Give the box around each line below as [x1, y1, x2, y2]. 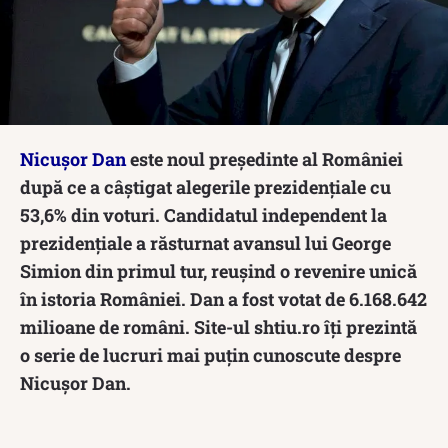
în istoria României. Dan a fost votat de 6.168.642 [20, 286, 427, 311]
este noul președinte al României [126, 146, 403, 171]
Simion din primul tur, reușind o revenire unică [20, 258, 417, 283]
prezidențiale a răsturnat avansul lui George [20, 230, 391, 255]
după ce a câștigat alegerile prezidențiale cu [20, 174, 391, 199]
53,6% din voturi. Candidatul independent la [20, 202, 387, 227]
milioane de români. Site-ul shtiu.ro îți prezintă [20, 314, 417, 339]
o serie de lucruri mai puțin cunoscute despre [20, 342, 401, 367]
